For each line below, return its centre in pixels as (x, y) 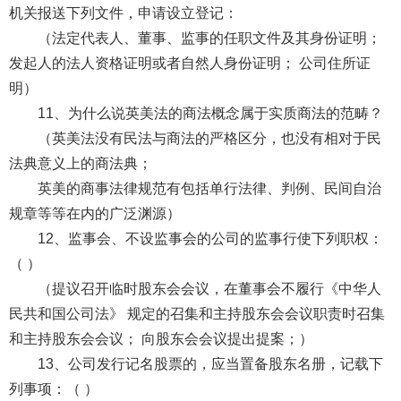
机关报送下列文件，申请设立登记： (125, 13)
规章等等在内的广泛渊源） (94, 213)
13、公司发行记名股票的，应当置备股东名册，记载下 (210, 363)
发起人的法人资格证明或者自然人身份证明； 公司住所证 (189, 63)
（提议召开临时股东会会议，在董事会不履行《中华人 (209, 288)
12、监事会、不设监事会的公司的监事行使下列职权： (210, 238)
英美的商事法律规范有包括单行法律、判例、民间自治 (209, 188)
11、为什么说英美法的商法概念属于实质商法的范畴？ (212, 113)
